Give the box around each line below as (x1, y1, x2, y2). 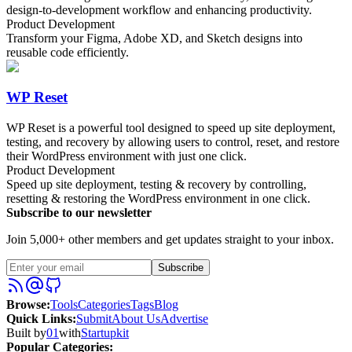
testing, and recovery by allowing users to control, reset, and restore (6, 134, 339, 148)
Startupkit (81, 325, 129, 339)
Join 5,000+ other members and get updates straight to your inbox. (6, 232, 334, 246)
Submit (76, 311, 112, 325)
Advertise (160, 311, 208, 325)
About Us (112, 311, 160, 325)
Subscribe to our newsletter (6, 205, 152, 219)
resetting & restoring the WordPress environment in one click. (6, 191, 310, 205)
